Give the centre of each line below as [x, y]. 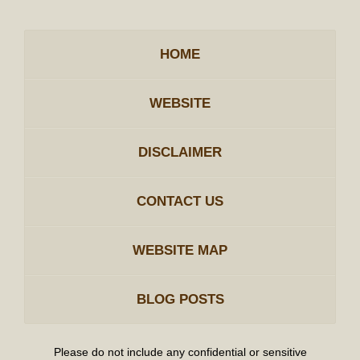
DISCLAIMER [180, 153]
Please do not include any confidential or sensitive [180, 352]
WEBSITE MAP [180, 251]
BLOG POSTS [180, 300]
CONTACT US [180, 202]
